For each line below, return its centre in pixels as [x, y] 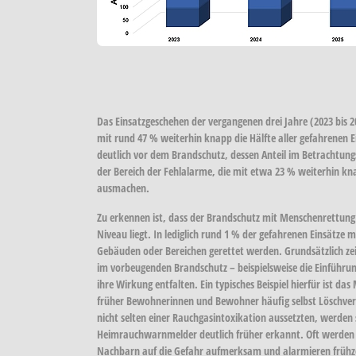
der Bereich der [130, 171]
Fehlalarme [188, 171]
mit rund [117, 137]
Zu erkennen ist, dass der [152, 217]
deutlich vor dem [134, 154]
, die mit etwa [244, 171]
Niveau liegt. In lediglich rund [161, 234]
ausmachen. [123, 188]
